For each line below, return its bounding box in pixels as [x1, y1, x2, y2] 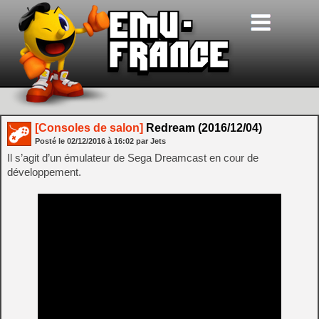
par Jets [136, 137, 166, 145]
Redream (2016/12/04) [143, 122, 262, 134]
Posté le [35, 137, 67, 145]
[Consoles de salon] [35, 122, 143, 134]
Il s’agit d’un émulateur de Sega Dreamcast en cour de [7, 152, 258, 164]
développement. [7, 166, 81, 178]
